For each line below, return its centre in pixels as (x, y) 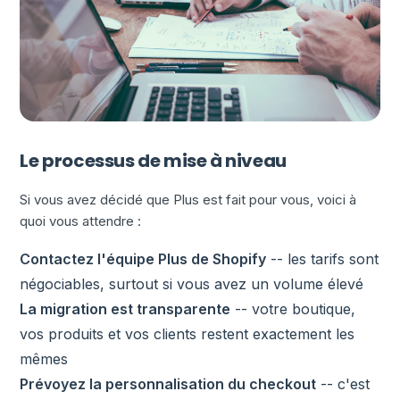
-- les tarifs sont (323, 259)
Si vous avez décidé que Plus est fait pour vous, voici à (188, 200)
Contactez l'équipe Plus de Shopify (143, 259)
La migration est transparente (125, 309)
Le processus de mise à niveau (153, 161)
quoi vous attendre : (81, 221)
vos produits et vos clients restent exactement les (187, 334)
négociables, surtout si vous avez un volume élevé (192, 284)
